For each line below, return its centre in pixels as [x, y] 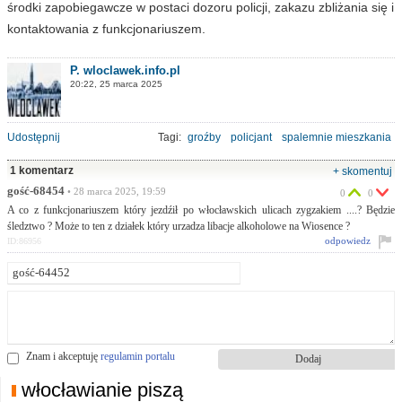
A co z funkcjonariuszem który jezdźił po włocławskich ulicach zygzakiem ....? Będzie [201, 210]
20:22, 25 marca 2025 [116, 83]
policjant [251, 137]
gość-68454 [36, 191]
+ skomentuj [363, 171]
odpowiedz [348, 241]
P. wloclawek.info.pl [125, 70]
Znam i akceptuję [63, 356]
